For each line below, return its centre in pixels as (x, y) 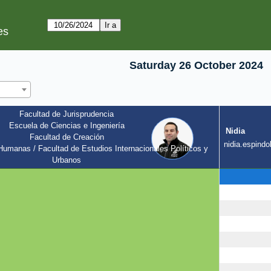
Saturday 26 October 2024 (196, 66)
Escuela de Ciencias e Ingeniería (67, 126)
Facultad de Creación (67, 137)
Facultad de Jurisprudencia (67, 114)
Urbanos (67, 160)
